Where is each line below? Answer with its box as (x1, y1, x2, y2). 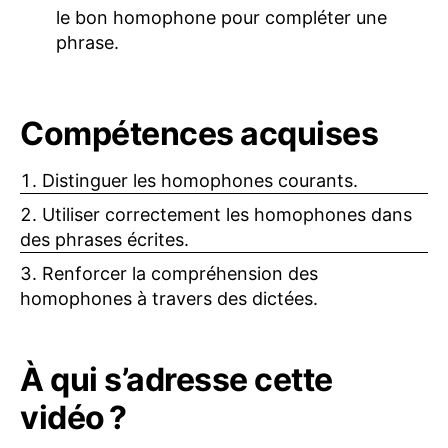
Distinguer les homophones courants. (42, 170, 358, 192)
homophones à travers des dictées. (20, 288, 318, 310)
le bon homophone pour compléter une (56, 7, 387, 29)
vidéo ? (20, 398, 127, 438)
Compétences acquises (20, 114, 379, 154)
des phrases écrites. (20, 229, 189, 251)
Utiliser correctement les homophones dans (42, 204, 412, 226)
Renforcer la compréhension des (42, 263, 318, 285)
